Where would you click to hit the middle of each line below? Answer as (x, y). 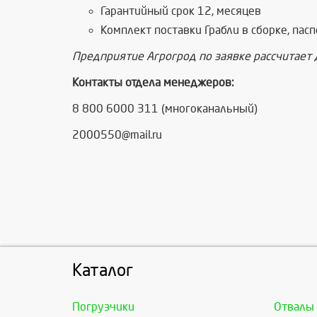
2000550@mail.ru (117, 135)
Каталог (103, 271)
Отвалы (294, 307)
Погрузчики (103, 307)
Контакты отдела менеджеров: (153, 83)
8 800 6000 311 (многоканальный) (165, 109)
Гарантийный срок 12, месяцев (181, 11)
